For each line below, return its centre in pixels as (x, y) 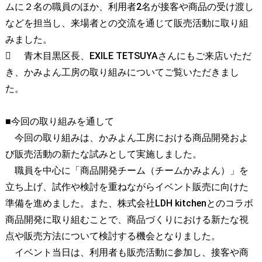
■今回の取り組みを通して (59, 122)
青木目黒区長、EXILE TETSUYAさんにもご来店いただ (137, 56)
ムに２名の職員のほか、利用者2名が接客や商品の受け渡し (129, 7)
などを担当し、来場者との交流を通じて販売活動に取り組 (127, 23)
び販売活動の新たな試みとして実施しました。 (103, 154)
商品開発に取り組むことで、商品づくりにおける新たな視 (127, 220)
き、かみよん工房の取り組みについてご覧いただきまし (122, 73)
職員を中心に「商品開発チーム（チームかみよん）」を (127, 171)
